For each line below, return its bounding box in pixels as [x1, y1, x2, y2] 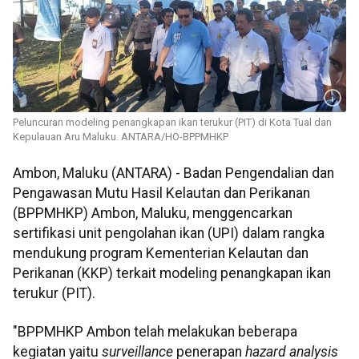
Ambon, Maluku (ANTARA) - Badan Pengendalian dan [13, 165, 334, 182]
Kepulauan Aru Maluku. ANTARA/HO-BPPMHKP [13, 131, 228, 143]
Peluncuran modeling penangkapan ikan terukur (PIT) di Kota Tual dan [13, 116, 332, 129]
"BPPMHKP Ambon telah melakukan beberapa [13, 323, 297, 340]
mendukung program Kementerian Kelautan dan [13, 245, 309, 262]
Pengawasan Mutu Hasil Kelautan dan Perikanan [13, 185, 310, 202]
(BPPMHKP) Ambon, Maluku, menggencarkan [13, 205, 292, 222]
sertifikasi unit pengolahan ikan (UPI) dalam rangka [13, 225, 325, 242]
